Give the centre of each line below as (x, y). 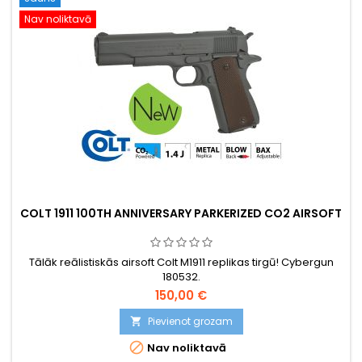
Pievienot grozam (190, 321)
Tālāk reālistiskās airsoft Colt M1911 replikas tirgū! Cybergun (181, 262)
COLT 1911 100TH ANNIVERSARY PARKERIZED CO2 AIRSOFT (181, 213)
